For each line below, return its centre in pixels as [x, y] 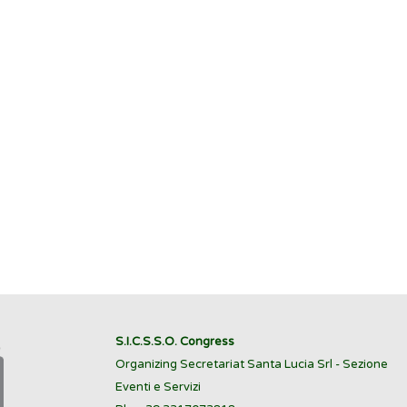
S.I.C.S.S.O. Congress [175, 342]
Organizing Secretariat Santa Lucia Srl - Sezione [252, 365]
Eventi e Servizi [158, 387]
